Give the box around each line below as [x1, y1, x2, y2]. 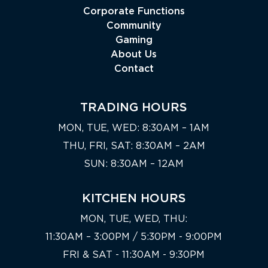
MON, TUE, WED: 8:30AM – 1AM [58, 123, 210, 133]
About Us [111, 50, 157, 59]
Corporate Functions [83, 7, 185, 16]
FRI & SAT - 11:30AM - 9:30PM [63, 250, 205, 260]
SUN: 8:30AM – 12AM [84, 159, 184, 169]
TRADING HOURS [80, 102, 188, 113]
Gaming [115, 35, 153, 45]
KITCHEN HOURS [81, 193, 186, 204]
